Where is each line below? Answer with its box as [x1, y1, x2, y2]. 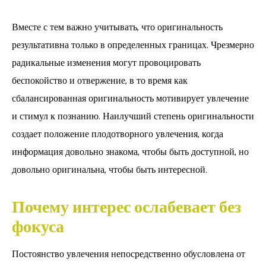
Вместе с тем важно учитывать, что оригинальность [12, 19, 223, 36]
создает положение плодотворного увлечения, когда [12, 126, 223, 142]
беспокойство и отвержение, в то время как [12, 72, 188, 89]
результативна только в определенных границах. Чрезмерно [12, 37, 254, 53]
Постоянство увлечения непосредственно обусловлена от [12, 246, 245, 262]
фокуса [12, 213, 64, 241]
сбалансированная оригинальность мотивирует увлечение [12, 90, 249, 107]
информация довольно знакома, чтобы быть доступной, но [12, 144, 249, 160]
